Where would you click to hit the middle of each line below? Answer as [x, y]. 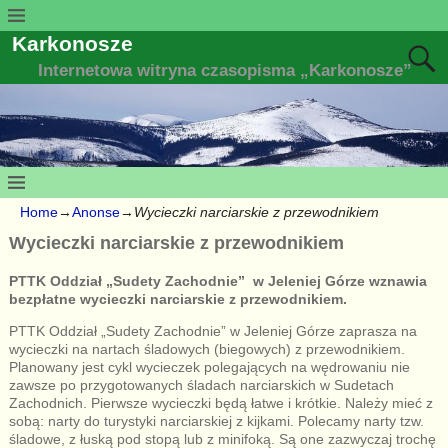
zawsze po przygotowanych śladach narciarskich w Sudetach [201, 384]
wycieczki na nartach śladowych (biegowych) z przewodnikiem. [206, 348]
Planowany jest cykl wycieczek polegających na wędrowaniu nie [209, 366]
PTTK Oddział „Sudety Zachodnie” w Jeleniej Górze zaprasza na [212, 330]
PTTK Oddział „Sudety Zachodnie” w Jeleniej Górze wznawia [217, 280]
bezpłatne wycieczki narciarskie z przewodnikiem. [177, 298]
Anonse [96, 212]
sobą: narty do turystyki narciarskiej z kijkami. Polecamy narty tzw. [216, 420]
